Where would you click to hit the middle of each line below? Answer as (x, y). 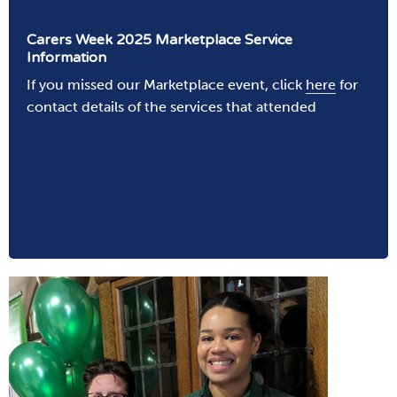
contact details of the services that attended (171, 107)
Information (66, 58)
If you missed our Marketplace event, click (166, 85)
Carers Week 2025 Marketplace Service (160, 40)
